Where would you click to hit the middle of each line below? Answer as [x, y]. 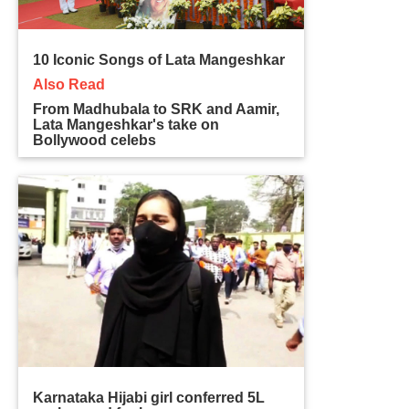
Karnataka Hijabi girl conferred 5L [149, 397]
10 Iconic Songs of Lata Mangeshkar [159, 59]
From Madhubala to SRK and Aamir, [157, 109]
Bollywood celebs [95, 140]
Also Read [69, 84]
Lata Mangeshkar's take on [126, 124]
